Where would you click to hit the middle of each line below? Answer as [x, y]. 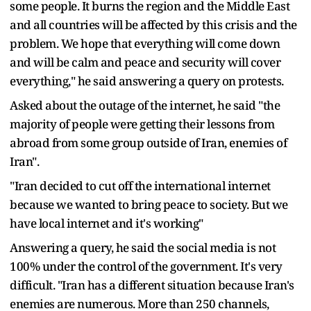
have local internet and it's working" [107, 223]
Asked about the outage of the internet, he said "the [145, 105]
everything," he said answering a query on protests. [147, 81]
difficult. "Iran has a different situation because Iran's [152, 285]
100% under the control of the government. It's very [146, 266]
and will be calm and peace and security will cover [145, 62]
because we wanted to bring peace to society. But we [149, 204]
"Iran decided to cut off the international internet [140, 185]
